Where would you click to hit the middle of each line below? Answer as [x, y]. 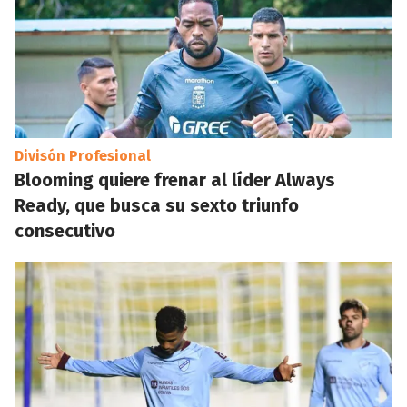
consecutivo [65, 231]
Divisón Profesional [83, 156]
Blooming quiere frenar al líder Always [175, 180]
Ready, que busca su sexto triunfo [157, 205]
